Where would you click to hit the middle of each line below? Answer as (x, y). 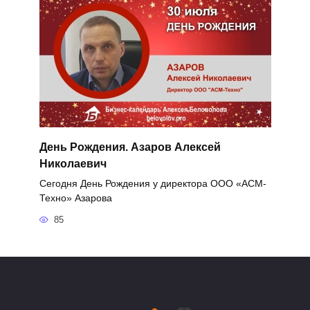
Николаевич (73, 163)
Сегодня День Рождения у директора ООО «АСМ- (153, 183)
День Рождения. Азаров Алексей (130, 147)
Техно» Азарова (75, 198)
